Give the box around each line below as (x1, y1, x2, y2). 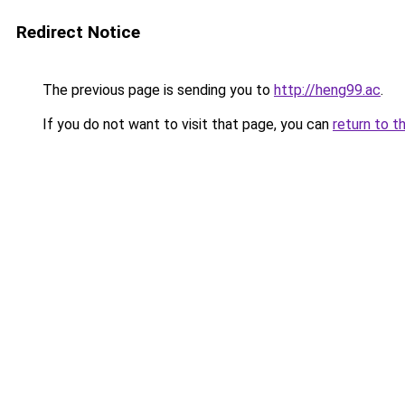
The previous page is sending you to (39, 81, 274, 99)
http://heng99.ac (274, 81, 381, 99)
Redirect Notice (16, 22, 140, 42)
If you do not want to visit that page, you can (39, 116, 333, 133)
